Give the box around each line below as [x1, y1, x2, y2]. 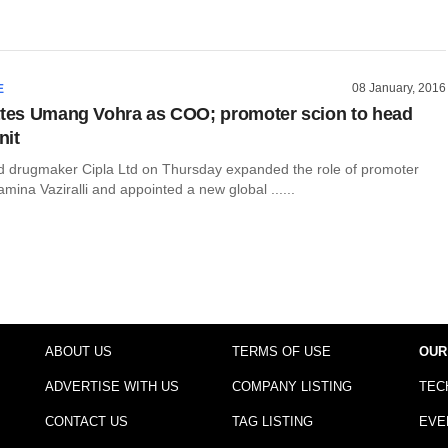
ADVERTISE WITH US [44, 379, 179, 395]
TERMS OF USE [231, 344, 331, 360]
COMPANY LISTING [231, 379, 352, 395]
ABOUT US [44, 344, 112, 360]
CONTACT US [44, 414, 128, 430]
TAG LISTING [231, 414, 313, 430]
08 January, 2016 [352, 81, 446, 96]
